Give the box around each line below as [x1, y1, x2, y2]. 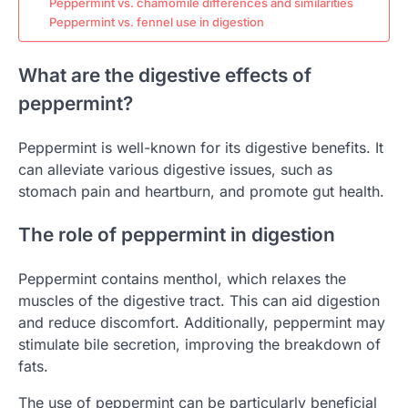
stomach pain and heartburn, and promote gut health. [18, 181, 384, 200]
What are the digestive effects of [18, 63, 311, 87]
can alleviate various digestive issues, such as [18, 159, 332, 178]
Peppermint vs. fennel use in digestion [48, 15, 264, 29]
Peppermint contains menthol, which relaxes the [18, 270, 346, 289]
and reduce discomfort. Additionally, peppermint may [18, 313, 385, 332]
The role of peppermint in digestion [18, 223, 335, 247]
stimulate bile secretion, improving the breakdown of [18, 335, 381, 354]
